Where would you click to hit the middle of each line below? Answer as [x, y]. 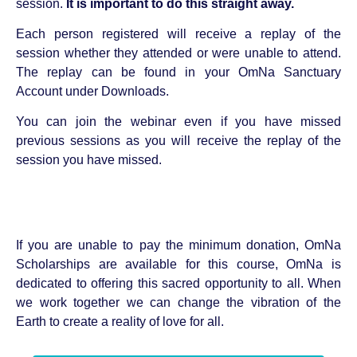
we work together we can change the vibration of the [178, 303]
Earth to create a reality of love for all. [120, 322]
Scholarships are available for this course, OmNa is [178, 265]
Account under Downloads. [92, 91]
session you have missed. [89, 160]
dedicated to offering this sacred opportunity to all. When [178, 284]
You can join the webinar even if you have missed [178, 122]
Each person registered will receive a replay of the [178, 33]
